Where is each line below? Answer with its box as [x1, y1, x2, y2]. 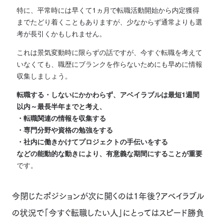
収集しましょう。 [17, 70, 72, 81]
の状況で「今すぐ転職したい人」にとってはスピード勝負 [12, 208, 204, 217]
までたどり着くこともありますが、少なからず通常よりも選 [17, 16, 202, 27]
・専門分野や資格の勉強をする [17, 124, 113, 135]
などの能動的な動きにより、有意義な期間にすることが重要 [17, 148, 202, 158]
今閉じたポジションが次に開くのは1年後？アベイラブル [12, 192, 204, 200]
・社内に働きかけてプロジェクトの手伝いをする [17, 136, 168, 146]
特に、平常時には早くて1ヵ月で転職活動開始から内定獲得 [17, 4, 199, 15]
